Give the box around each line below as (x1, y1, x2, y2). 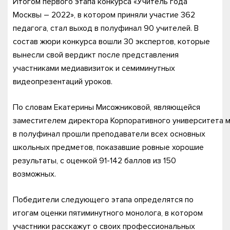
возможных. (13, 169, 56, 179)
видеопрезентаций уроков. (13, 76, 112, 87)
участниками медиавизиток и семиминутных (13, 63, 175, 73)
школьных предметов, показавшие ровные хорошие (13, 142, 204, 152)
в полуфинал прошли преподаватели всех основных (13, 129, 205, 139)
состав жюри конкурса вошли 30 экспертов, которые (13, 36, 210, 47)
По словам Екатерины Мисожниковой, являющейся (13, 102, 200, 112)
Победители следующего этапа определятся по (13, 195, 194, 205)
